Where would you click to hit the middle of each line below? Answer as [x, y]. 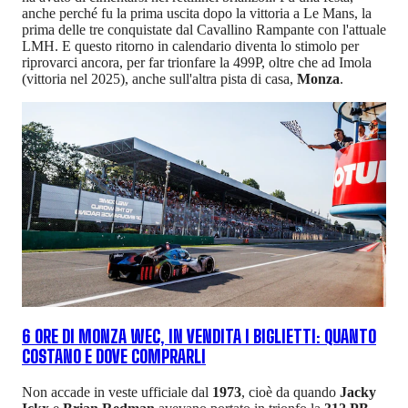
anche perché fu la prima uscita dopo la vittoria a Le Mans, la [197, 13]
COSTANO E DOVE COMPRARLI [114, 357]
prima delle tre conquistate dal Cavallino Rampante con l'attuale [204, 29]
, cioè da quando [289, 392]
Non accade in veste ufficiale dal [117, 392]
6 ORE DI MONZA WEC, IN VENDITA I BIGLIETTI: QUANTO [199, 337]
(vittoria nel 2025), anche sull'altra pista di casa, [159, 78]
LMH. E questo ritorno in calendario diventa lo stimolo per [190, 46]
